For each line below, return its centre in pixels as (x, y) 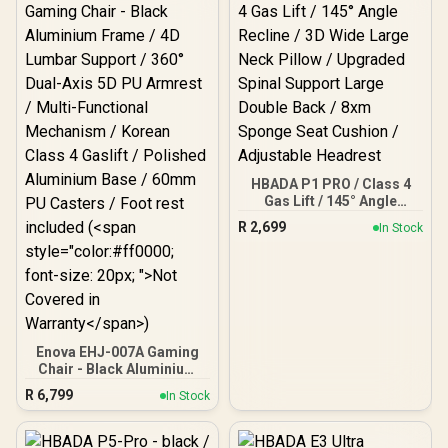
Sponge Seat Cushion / (330, 286)
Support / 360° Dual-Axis (117, 403)
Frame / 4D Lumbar (117, 386)
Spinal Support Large (330, 252)
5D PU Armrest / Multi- (117, 420)
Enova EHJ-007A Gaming (117, 352)
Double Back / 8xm (330, 269)
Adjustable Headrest (330, 303)
